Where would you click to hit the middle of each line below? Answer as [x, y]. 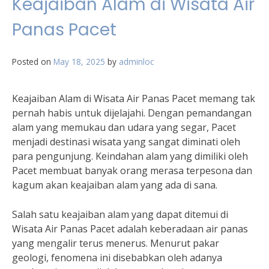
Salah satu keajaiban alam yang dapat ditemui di [120, 214]
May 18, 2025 [79, 62]
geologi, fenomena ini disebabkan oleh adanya [117, 258]
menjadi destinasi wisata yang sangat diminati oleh [126, 142]
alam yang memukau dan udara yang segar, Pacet [124, 127]
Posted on [33, 62]
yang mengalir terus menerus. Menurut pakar [116, 243]
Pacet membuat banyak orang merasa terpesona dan [132, 171]
